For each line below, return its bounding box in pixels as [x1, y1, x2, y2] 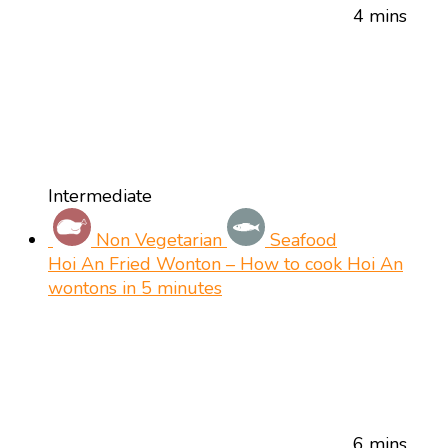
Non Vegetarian [96, 227, 222, 252]
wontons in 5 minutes [48, 275, 222, 300]
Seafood [270, 227, 337, 252]
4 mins [353, 3, 407, 28]
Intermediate [48, 183, 152, 208]
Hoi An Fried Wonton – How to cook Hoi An [48, 251, 403, 276]
